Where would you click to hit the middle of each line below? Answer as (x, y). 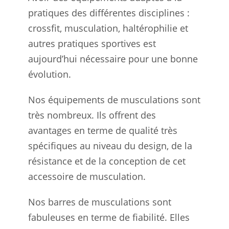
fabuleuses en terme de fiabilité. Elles (109, 217)
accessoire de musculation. (87, 176)
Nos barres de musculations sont (100, 202)
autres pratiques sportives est (92, 43)
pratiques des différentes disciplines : (109, 13)
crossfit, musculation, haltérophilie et (108, 28)
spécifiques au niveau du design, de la (110, 145)
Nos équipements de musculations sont (114, 99)
